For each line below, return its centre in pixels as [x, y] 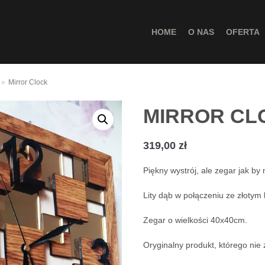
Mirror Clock [28, 82]
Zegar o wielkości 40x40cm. [195, 220]
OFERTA [243, 32]
